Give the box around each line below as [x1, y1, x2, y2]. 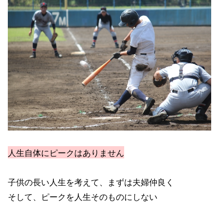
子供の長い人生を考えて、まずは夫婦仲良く [8, 175, 174, 188]
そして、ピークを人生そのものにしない [8, 190, 157, 203]
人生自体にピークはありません [8, 146, 124, 159]
